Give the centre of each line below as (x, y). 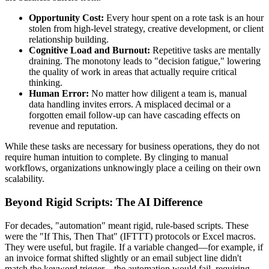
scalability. (25, 179)
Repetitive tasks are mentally (205, 50)
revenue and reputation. (73, 126)
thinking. (46, 83)
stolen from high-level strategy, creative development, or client (146, 29)
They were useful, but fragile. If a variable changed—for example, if (134, 247)
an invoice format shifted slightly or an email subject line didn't (123, 258)
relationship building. (69, 40)
